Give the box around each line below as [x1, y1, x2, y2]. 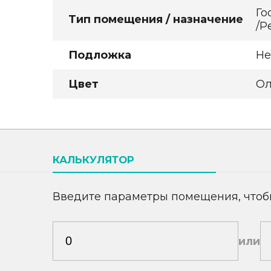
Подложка [68, 48, 131, 62]
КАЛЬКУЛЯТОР [53, 154, 134, 166]
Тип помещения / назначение [68, 13, 243, 26]
